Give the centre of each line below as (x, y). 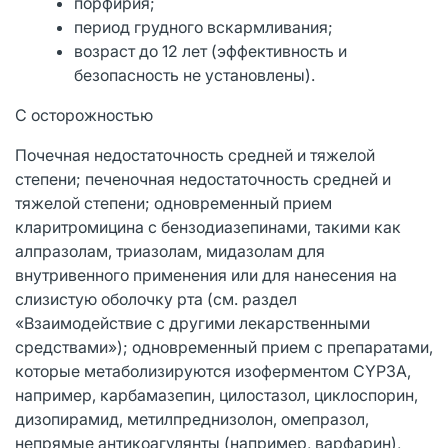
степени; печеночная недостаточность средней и (203, 178)
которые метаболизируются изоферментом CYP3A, (213, 370)
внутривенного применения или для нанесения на (206, 274)
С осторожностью (84, 114)
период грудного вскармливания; (204, 26)
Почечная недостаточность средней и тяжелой (195, 154)
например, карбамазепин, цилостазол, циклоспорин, (216, 394)
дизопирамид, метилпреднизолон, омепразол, (192, 418)
